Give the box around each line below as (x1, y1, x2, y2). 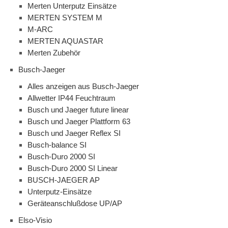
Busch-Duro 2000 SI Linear (27, 164, 118, 173)
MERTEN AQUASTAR (27, 37, 103, 46)
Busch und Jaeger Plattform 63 (27, 117, 130, 126)
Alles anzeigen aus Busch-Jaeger (27, 82, 139, 91)
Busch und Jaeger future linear (27, 105, 129, 115)
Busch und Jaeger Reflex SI (27, 129, 121, 138)
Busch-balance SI (27, 140, 87, 150)
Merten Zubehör (27, 48, 80, 58)
